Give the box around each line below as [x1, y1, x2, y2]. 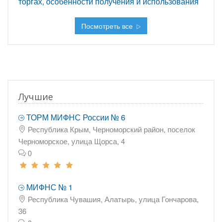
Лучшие [18, 91, 53, 103]
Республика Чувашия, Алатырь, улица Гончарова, [26, 194, 199, 204]
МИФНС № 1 [26, 181, 73, 193]
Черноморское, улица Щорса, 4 [18, 136, 125, 146]
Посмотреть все [81, 21, 135, 31]
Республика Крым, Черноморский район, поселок [26, 124, 195, 134]
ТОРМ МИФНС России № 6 [26, 111, 125, 123]
